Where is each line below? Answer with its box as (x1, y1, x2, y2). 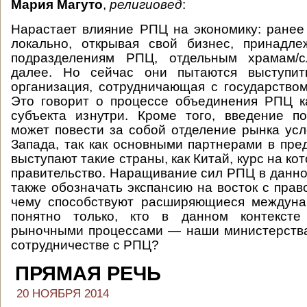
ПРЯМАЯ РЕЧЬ (15, 262, 161, 284)
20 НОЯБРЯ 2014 (16, 287, 109, 300)
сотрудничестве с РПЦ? (11, 238, 162, 252)
